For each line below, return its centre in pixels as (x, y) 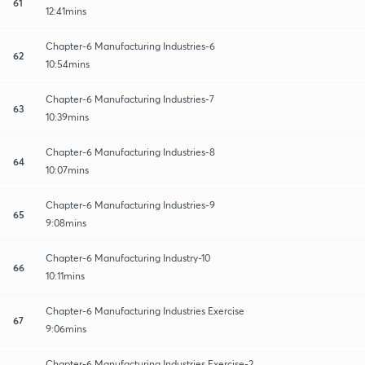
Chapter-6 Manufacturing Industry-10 (128, 257)
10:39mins (67, 117)
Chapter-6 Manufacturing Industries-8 (130, 152)
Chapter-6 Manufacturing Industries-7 (130, 99)
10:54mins (68, 64)
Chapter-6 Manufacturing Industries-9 (130, 204)
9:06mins (66, 328)
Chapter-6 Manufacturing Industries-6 (130, 46)
